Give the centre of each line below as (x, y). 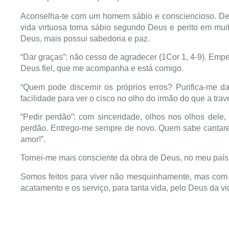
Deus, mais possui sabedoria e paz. (85, 38)
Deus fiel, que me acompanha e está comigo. (102, 68)
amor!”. (33, 139)
